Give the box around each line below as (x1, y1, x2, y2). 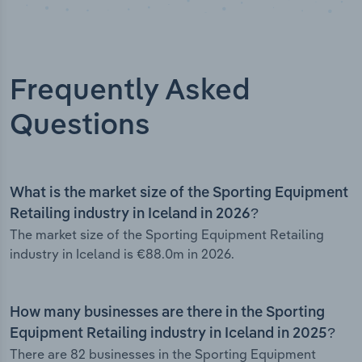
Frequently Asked (10, 77, 250, 107)
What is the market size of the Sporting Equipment (10, 186, 348, 201)
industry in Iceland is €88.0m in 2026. (10, 246, 234, 263)
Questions (10, 112, 150, 141)
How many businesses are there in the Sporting (10, 305, 325, 321)
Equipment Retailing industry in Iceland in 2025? (10, 326, 335, 342)
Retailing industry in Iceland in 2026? (10, 207, 259, 222)
